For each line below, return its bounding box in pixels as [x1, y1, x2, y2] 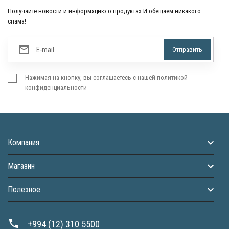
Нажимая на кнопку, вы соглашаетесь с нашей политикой [25, 74, 188, 81]
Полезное [8, 185, 40, 194]
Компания [8, 138, 39, 147]
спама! [8, 17, 26, 25]
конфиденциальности [25, 84, 87, 91]
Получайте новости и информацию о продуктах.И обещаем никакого [8, 7, 201, 15]
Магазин [8, 161, 35, 171]
